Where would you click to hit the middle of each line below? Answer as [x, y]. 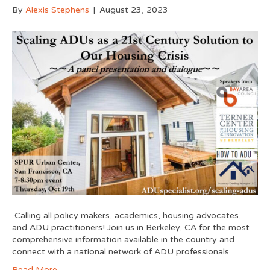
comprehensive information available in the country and [123, 239]
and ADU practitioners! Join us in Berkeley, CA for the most [131, 227]
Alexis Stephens [57, 10]
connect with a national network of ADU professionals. [121, 251]
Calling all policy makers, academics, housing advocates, [127, 215]
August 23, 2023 [134, 10]
